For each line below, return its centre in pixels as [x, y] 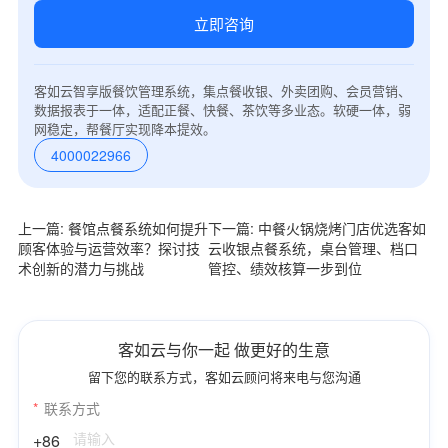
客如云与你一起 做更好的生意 [224, 350]
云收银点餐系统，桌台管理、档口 [312, 247]
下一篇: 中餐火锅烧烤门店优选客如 [316, 227]
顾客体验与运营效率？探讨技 [108, 247]
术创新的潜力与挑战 [80, 267]
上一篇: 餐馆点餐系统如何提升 [112, 227]
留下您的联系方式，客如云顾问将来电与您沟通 [224, 377]
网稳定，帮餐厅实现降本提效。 [124, 128]
